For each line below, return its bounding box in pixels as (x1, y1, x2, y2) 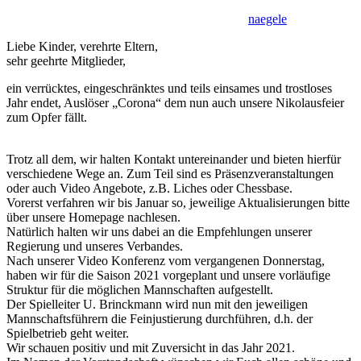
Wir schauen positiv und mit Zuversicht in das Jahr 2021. (6, 340, 295, 355)
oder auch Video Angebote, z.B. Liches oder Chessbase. (6, 180, 293, 195)
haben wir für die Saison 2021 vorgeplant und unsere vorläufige (6, 268, 330, 282)
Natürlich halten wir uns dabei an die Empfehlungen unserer (6, 224, 312, 239)
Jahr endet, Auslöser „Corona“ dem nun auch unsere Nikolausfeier (6, 95, 344, 110)
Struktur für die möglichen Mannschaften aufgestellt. (6, 282, 273, 297)
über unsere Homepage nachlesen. (6, 210, 180, 224)
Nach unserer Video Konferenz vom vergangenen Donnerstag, (6, 253, 325, 268)
